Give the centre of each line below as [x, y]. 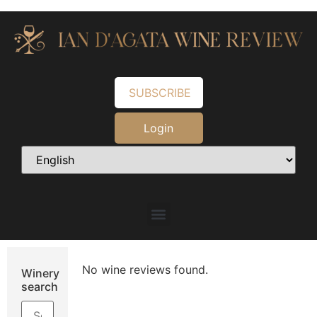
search [40, 287]
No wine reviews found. [145, 270]
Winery [40, 273]
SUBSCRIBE [160, 93]
